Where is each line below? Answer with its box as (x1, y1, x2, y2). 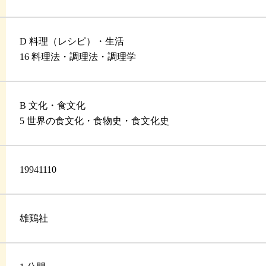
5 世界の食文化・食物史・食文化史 (20, 116, 170, 126)
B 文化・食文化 (20, 100, 86, 111)
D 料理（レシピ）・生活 (20, 36, 125, 47)
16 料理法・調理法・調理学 (20, 52, 137, 62)
